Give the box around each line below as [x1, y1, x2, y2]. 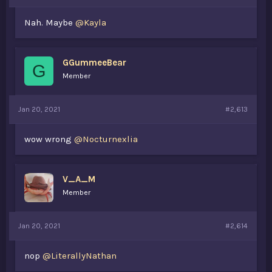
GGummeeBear [63, 57, 126, 68]
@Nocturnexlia [74, 134, 138, 144]
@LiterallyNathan [42, 250, 117, 261]
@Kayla [75, 17, 106, 28]
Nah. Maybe [24, 17, 75, 28]
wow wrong [24, 134, 74, 144]
